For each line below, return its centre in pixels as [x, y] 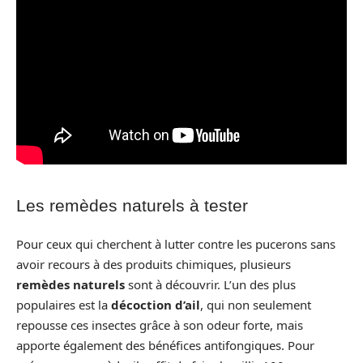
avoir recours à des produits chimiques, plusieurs [154, 264]
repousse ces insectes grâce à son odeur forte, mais [160, 325]
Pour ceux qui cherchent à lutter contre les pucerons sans [176, 244]
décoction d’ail [156, 305]
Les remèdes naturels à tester [132, 205]
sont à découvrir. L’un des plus [210, 284]
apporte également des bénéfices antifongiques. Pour [165, 345]
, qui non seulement [256, 305]
